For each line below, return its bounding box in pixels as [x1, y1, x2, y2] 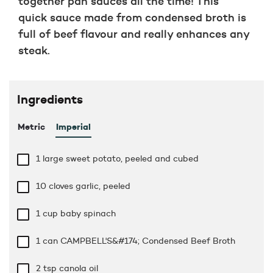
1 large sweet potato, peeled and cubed [36, 152, 199, 164]
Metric [18, 121, 45, 132]
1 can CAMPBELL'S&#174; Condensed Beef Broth [36, 235, 235, 246]
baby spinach [60, 207, 116, 219]
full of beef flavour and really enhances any [18, 26, 249, 41]
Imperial [56, 121, 91, 132]
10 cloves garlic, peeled [36, 180, 130, 191]
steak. [18, 43, 56, 57]
